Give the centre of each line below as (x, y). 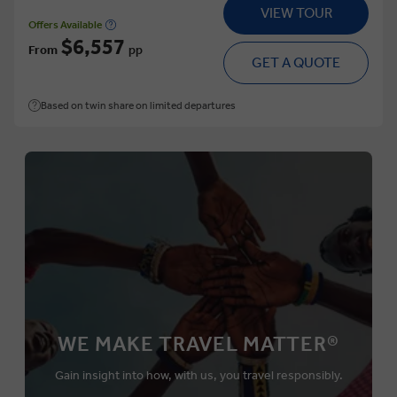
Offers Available (65, 24)
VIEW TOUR (296, 12)
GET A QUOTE (296, 62)
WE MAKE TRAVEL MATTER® (198, 343)
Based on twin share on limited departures (138, 105)
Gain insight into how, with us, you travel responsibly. (198, 375)
